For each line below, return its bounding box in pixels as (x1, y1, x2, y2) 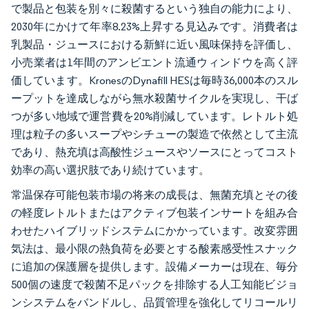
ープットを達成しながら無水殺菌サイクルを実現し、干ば (11, 91, 298, 105)
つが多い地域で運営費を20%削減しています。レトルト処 (11, 109, 298, 123)
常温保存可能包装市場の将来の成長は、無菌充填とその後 (11, 188, 298, 201)
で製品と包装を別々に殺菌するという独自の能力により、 (11, 1, 298, 15)
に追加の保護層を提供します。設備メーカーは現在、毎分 (11, 259, 298, 273)
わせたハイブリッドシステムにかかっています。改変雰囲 (11, 223, 298, 237)
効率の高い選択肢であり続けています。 (11, 163, 210, 177)
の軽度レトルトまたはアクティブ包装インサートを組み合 (11, 206, 298, 219)
